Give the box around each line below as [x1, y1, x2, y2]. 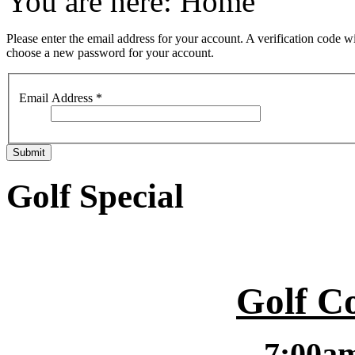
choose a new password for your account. [6, 45, 214, 59]
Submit [13, 147, 45, 159]
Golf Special [6, 177, 184, 216]
